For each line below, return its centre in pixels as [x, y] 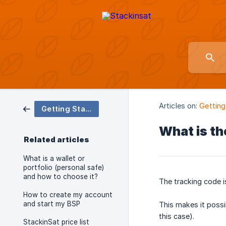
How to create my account [68, 195]
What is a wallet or [54, 158]
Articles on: [178, 106]
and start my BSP [52, 204]
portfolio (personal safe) [64, 167]
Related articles [56, 140]
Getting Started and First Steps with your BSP [88, 109]
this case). [177, 216]
